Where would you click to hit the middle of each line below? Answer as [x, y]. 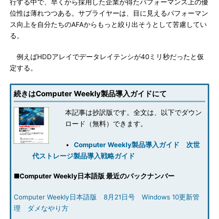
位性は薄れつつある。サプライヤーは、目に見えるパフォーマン [109, 13]
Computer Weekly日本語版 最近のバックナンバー [97, 176]
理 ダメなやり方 [41, 208]
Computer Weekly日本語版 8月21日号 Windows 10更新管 [107, 197]
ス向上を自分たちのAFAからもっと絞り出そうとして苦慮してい [108, 24]
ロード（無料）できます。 [106, 124]
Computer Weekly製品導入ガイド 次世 [137, 145]
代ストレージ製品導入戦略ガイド [84, 156]
